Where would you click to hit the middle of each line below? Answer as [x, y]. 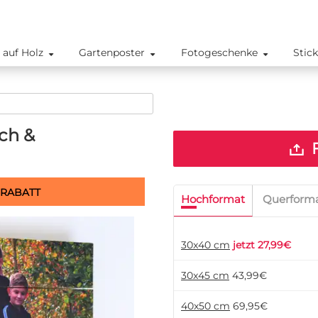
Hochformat [213, 199]
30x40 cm [205, 245]
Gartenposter [112, 53]
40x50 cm [205, 306]
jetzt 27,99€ [262, 245]
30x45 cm [205, 275]
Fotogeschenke [219, 53]
